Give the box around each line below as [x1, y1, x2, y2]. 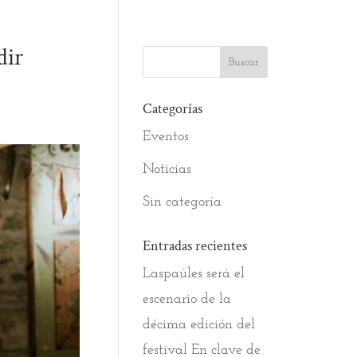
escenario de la [143, 292, 232, 307]
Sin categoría [143, 194, 222, 210]
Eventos [143, 129, 190, 144]
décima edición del [143, 317, 256, 332]
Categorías [143, 100, 203, 118]
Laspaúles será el [143, 266, 245, 281]
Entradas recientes [143, 237, 248, 255]
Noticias [143, 162, 192, 177]
